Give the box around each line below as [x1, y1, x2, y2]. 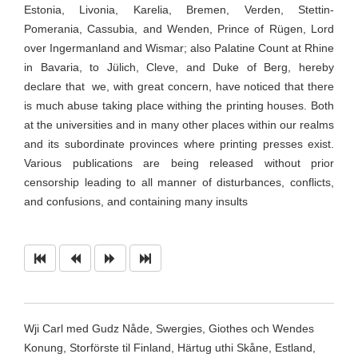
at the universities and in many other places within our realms [24, 117, 334, 131]
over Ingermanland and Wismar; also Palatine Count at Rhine [24, 41, 334, 54]
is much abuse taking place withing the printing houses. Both [24, 98, 334, 112]
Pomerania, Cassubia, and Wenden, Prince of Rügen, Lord [24, 22, 334, 35]
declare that [24, 79, 85, 93]
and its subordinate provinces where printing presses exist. [24, 137, 334, 150]
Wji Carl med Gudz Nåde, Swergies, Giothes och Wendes [24, 321, 314, 335]
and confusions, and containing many [24, 194, 216, 208]
